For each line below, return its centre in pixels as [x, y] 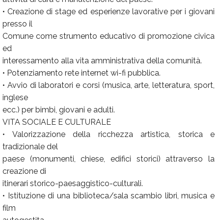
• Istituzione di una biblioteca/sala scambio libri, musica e [109, 196]
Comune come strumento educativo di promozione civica [109, 36]
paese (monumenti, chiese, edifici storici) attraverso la [109, 159]
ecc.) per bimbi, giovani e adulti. [59, 110]
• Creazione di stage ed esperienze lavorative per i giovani [109, 12]
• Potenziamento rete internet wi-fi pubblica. [82, 73]
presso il [17, 24]
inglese [15, 97]
